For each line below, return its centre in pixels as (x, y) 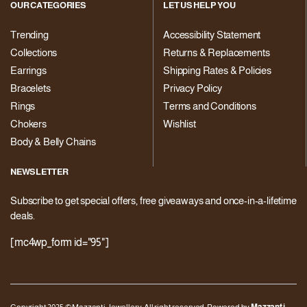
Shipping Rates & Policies (217, 70)
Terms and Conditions (210, 106)
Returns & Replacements (217, 52)
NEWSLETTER (39, 172)
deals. (23, 216)
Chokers (28, 124)
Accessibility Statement (212, 35)
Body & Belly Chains (53, 142)
